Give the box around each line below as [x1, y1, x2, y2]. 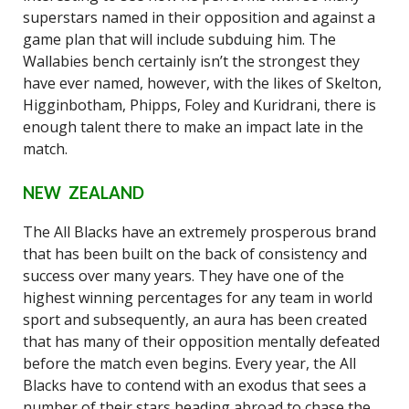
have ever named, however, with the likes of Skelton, [23, 73, 382, 93]
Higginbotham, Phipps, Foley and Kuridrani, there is [23, 95, 376, 115]
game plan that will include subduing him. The [23, 29, 336, 49]
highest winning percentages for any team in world [23, 288, 372, 308]
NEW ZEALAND [23, 183, 144, 203]
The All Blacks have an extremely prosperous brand [23, 222, 376, 242]
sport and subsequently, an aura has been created [23, 309, 367, 330]
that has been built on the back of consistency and [23, 244, 367, 264]
